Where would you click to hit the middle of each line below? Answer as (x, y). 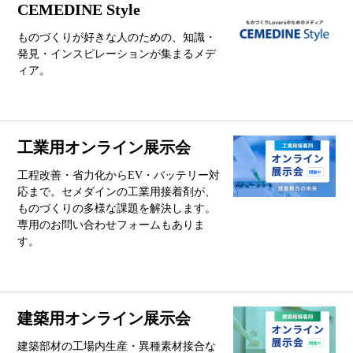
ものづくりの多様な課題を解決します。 (117, 208)
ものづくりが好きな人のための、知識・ (117, 38)
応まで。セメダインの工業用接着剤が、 (117, 191)
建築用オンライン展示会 (104, 318)
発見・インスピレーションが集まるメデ (117, 54)
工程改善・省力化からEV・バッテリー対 (119, 175)
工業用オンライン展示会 (104, 147)
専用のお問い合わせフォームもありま (111, 225)
